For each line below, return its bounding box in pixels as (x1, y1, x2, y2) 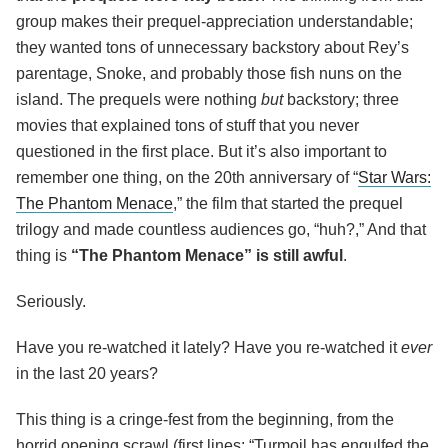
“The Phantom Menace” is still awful (71, 247, 343, 265)
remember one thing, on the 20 (16, 169, 232, 187)
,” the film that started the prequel (173, 195, 403, 213)
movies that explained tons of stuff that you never (16, 117, 359, 135)
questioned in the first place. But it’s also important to (16, 143, 387, 161)
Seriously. (16, 293, 86, 311)
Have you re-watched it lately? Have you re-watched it (16, 339, 401, 357)
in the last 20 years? (16, 365, 158, 383)
